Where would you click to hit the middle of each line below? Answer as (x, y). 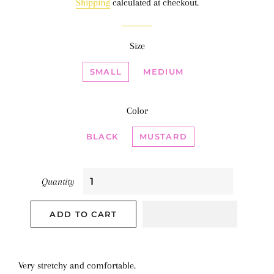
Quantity (58, 182)
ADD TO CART (83, 214)
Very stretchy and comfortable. (77, 265)
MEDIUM (164, 72)
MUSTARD (164, 136)
